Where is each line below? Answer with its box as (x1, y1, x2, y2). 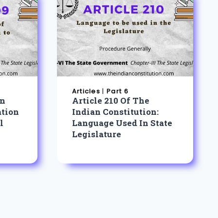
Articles (72, 87, 101, 96)
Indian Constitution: (72, 106, 159, 117)
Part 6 (107, 87, 128, 96)
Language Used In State (72, 117, 172, 128)
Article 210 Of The (72, 94, 149, 106)
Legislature (72, 128, 121, 140)
